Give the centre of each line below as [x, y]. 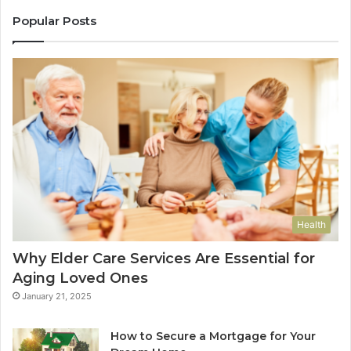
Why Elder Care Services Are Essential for [164, 259]
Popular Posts [54, 20]
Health [311, 225]
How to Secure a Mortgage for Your [213, 337]
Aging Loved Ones [80, 279]
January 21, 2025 [57, 297]
